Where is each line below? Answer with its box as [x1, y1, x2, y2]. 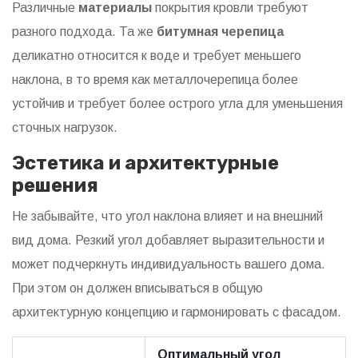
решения [12, 174, 98, 197]
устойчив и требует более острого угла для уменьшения [12, 97, 343, 111]
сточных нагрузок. [12, 121, 117, 135]
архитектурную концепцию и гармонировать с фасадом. [12, 305, 341, 320]
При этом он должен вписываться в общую [12, 281, 263, 296]
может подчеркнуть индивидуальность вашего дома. [12, 257, 325, 272]
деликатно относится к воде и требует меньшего [12, 49, 301, 63]
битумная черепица [157, 25, 284, 39]
